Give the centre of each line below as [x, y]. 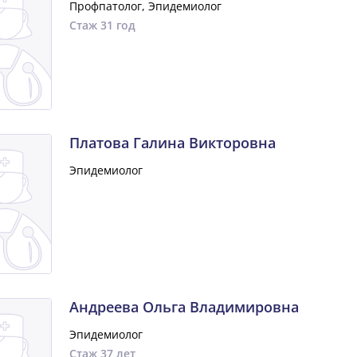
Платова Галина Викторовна [172, 143]
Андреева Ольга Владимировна [184, 307]
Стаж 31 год [102, 25]
